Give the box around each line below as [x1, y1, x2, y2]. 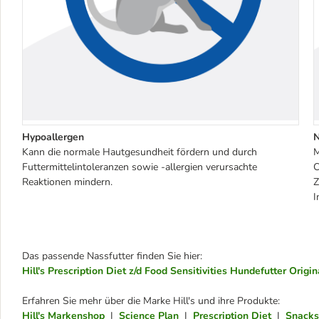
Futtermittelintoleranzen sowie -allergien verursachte [22, 159, 257, 174]
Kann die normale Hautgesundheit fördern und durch [22, 145, 257, 159]
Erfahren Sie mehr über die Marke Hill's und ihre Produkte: [22, 293, 280, 308]
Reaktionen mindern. [22, 174, 113, 189]
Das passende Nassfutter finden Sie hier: [22, 249, 202, 263]
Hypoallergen [22, 130, 84, 144]
